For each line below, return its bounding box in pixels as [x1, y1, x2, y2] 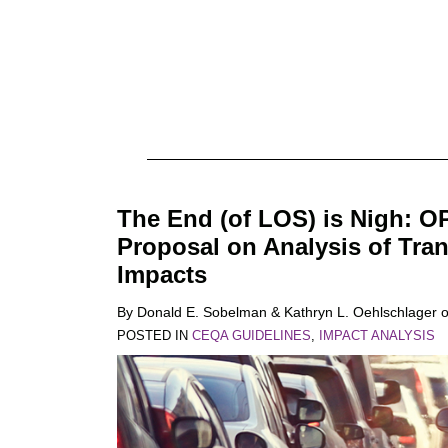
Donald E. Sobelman [137, 304, 267, 320]
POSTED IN [117, 328, 192, 343]
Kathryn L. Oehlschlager [284, 304, 437, 320]
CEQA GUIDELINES [192, 328, 311, 343]
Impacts [117, 261, 207, 288]
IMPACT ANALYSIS [319, 328, 435, 343]
